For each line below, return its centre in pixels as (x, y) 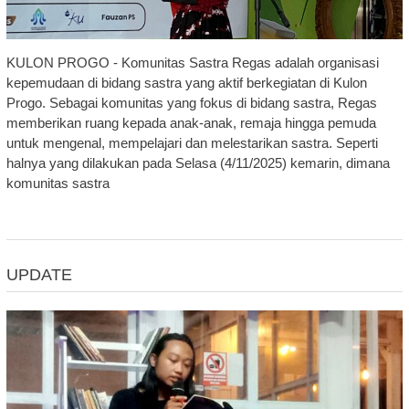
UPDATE (39, 275)
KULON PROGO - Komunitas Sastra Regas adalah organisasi (192, 63)
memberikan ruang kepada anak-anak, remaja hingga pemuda (191, 123)
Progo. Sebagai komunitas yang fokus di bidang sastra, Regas (191, 103)
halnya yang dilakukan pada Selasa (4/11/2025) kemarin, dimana (198, 163)
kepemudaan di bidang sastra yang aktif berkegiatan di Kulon (186, 83)
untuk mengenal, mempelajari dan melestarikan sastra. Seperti (192, 143)
